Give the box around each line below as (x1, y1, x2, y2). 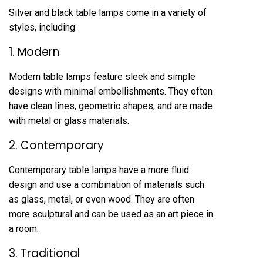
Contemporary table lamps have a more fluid (9, 164, 189, 176)
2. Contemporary (9, 137, 104, 153)
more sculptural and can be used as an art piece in (9, 208, 213, 220)
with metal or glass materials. (9, 114, 129, 126)
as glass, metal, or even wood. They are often (9, 193, 194, 205)
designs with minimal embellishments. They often (9, 85, 213, 97)
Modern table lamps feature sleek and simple (9, 70, 195, 82)
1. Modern (9, 43, 59, 60)
